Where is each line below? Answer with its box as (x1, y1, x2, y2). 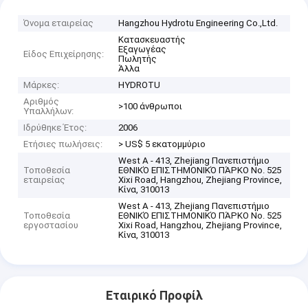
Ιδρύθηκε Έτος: (23, 122, 87, 133)
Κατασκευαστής (118, 34, 186, 45)
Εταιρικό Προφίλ (105, 288, 203, 302)
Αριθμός (23, 96, 60, 107)
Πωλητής (118, 53, 157, 64)
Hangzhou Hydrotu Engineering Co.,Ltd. (118, 17, 278, 28)
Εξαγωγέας (118, 43, 167, 54)
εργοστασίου (23, 219, 79, 230)
